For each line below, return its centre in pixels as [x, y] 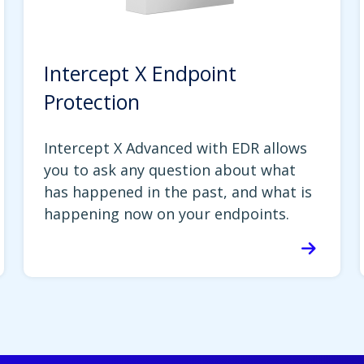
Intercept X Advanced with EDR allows [176, 148]
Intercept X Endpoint [141, 74]
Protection [92, 102]
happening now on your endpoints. [167, 214]
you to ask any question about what [170, 170]
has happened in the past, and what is [178, 192]
